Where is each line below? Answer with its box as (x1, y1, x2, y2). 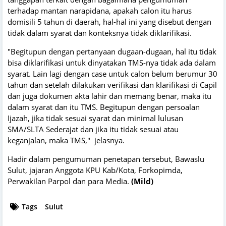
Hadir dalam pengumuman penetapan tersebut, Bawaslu (8, 154, 204, 164)
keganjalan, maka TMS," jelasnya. (8, 135, 125, 146)
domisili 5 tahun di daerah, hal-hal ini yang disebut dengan (8, 17, 211, 27)
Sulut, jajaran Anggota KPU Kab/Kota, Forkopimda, (8, 165, 183, 176)
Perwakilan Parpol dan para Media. (8, 176, 131, 187)
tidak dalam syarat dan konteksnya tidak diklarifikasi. (8, 28, 192, 38)
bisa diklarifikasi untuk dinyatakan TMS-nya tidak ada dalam (8, 58, 216, 68)
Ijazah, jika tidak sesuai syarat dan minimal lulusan (8, 113, 183, 124)
